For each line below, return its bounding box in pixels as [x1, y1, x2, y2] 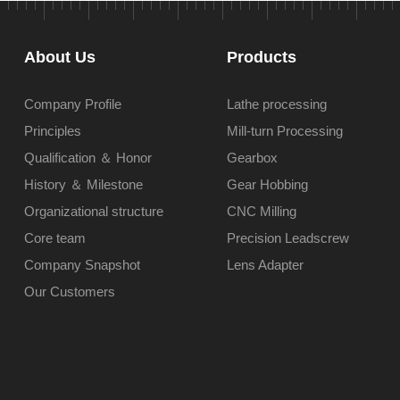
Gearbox [226, 150, 278, 165]
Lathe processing [226, 96, 327, 112]
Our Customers [23, 284, 115, 299]
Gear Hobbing [226, 177, 308, 192]
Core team [23, 230, 86, 246]
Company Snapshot [23, 257, 140, 272]
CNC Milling [226, 204, 296, 219]
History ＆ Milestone [23, 177, 143, 192]
